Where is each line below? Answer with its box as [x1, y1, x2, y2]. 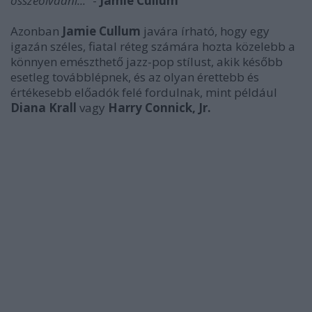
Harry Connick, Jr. [108, 99, 211, 116]
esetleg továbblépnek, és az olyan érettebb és [10, 68, 259, 85]
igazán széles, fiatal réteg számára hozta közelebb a [10, 38, 295, 54]
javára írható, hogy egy [143, 22, 270, 39]
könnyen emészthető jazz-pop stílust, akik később [10, 53, 283, 70]
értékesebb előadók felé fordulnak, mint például [10, 84, 277, 100]
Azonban [10, 22, 62, 39]
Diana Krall [10, 99, 79, 116]
